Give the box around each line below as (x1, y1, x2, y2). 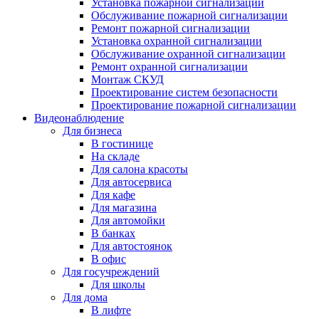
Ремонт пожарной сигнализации (91, 22, 250, 35)
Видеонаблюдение (34, 112, 124, 125)
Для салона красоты (91, 163, 188, 176)
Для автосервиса (91, 176, 172, 189)
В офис (91, 253, 126, 266)
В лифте (91, 304, 131, 317)
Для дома (63, 291, 108, 304)
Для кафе (91, 189, 135, 202)
